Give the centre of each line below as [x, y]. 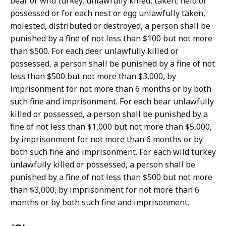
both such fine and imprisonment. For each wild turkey [113, 152]
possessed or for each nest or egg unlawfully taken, [108, 13]
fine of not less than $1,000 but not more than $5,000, [111, 127]
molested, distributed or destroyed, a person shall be [110, 26]
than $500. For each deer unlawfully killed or [94, 51]
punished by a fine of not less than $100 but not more [111, 39]
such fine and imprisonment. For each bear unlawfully [112, 102]
